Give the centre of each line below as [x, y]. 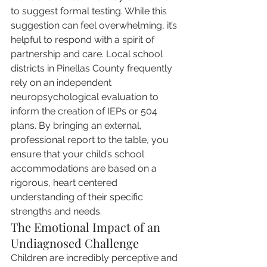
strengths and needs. [56, 211]
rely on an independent [62, 83]
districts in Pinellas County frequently [93, 68]
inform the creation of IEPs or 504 [85, 111]
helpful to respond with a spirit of [84, 40]
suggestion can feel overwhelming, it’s [95, 25]
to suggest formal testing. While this [90, 11]
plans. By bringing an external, [77, 125]
